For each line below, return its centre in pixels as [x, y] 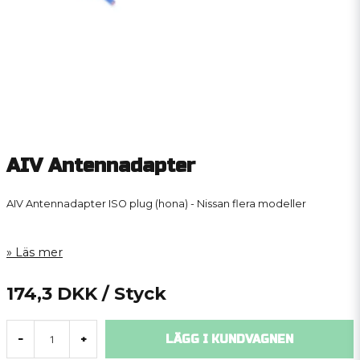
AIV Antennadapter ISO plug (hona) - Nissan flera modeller [156, 204]
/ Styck [134, 294]
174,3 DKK [52, 294]
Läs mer [39, 252]
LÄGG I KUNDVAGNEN [229, 339]
